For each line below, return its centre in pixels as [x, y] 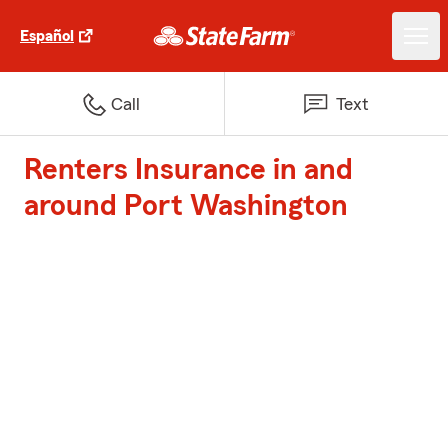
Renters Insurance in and [188, 170]
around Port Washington [186, 206]
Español [47, 36]
